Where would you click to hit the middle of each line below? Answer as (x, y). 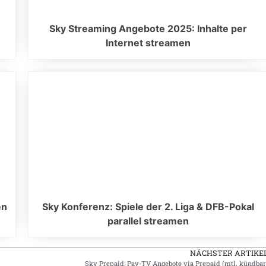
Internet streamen (148, 43)
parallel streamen (148, 221)
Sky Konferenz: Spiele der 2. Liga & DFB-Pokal (148, 207)
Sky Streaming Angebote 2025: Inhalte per (148, 29)
